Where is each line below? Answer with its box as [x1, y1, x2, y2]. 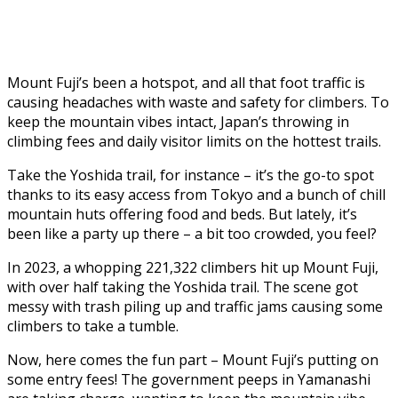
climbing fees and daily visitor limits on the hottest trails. [7, 131, 381, 151]
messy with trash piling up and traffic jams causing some [7, 296, 383, 316]
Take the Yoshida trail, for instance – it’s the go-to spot [7, 164, 374, 185]
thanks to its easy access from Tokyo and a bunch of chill [7, 184, 386, 204]
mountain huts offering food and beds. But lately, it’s [7, 203, 357, 224]
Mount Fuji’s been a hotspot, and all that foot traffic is [7, 72, 365, 92]
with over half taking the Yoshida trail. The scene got [7, 276, 358, 297]
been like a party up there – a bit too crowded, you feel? [7, 223, 377, 243]
